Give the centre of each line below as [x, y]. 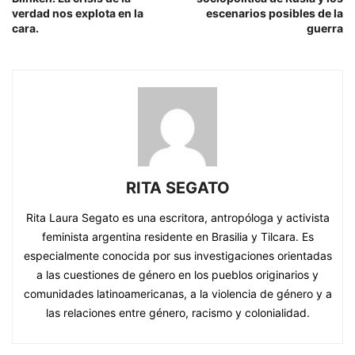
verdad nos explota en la [78, 13]
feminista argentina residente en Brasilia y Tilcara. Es [177, 237]
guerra [325, 29]
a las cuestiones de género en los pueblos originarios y [177, 275]
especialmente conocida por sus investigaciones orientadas [177, 256]
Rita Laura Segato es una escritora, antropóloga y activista [177, 218]
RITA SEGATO [177, 188]
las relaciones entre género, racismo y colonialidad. [177, 313]
